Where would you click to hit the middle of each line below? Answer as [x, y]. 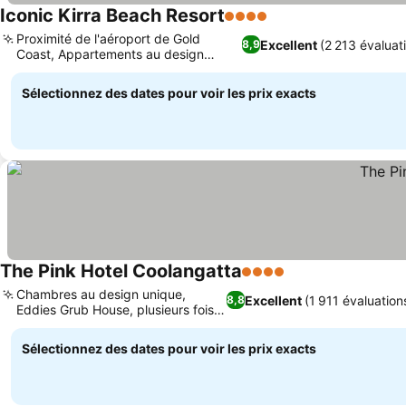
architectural [53, 69]
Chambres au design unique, [101, 294]
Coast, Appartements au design [110, 54]
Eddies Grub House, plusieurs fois [115, 309]
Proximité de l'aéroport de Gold [108, 39]
